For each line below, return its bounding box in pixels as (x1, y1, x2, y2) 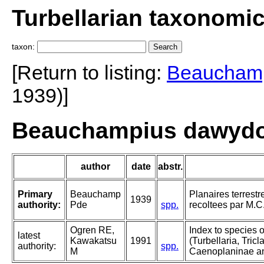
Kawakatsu (70, 236, 117, 246)
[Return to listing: (12, 61, 167, 84)
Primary (18, 189, 52, 200)
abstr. (158, 161, 183, 172)
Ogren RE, (70, 225, 114, 236)
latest (18, 230, 40, 241)
